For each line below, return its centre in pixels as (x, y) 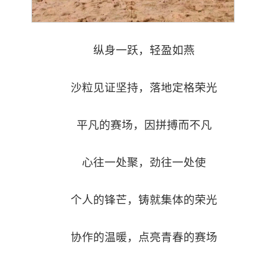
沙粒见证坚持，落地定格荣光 (144, 87)
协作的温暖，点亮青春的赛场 (144, 237)
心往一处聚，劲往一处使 (144, 162)
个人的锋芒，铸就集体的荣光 (144, 199)
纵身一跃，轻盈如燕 (144, 50)
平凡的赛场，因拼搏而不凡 (144, 125)
